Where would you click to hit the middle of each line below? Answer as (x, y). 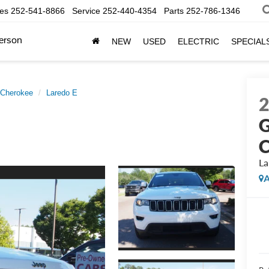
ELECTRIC (198, 42)
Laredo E (62, 93)
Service (86, 11)
